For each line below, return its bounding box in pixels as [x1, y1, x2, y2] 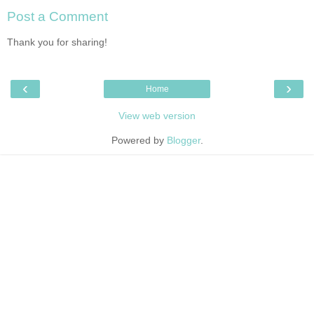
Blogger [166, 135, 200, 146]
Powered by [111, 135, 167, 146]
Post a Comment [7, 9, 108, 25]
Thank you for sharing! [7, 36, 107, 48]
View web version [118, 110, 196, 122]
